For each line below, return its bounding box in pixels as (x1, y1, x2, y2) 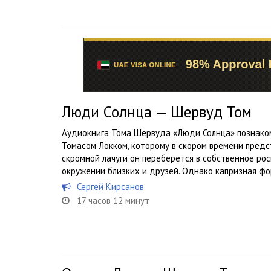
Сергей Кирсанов (77, 181, 144, 192)
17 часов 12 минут (77, 195, 149, 206)
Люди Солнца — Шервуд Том (62, 102, 252, 122)
